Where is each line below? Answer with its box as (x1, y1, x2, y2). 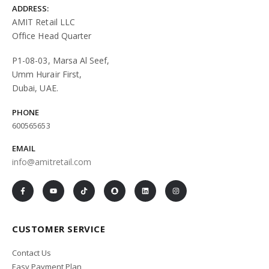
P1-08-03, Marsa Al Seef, (12, 55, 110, 67)
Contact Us (12, 247, 51, 259)
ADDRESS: (12, 2, 49, 14)
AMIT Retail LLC (12, 16, 75, 28)
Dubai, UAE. (12, 82, 58, 94)
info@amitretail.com (12, 156, 92, 168)
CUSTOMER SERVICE (12, 223, 106, 235)
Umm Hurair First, (12, 68, 82, 80)
